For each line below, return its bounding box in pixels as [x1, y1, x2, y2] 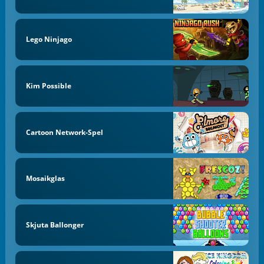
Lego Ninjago [25, 34, 72, 45]
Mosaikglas [25, 173, 65, 184]
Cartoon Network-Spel [25, 127, 103, 137]
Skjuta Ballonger [25, 220, 84, 230]
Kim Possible [25, 80, 71, 91]
